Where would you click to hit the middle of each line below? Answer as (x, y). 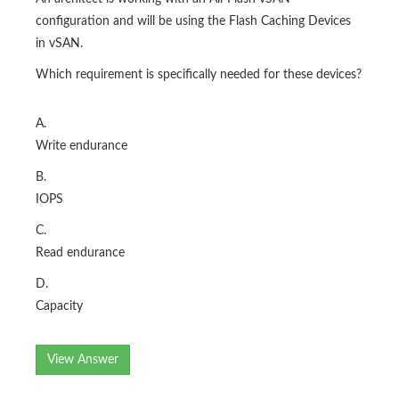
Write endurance (81, 147)
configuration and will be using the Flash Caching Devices (193, 22)
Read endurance (80, 253)
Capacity (59, 307)
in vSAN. (59, 44)
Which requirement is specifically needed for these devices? (199, 75)
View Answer (83, 360)
